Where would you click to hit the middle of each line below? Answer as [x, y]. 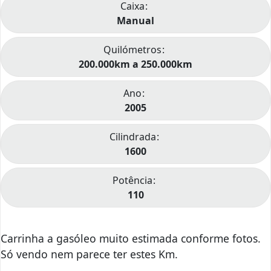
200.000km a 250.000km [135, 64]
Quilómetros [132, 50]
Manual [135, 21]
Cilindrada [132, 137]
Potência [132, 181]
